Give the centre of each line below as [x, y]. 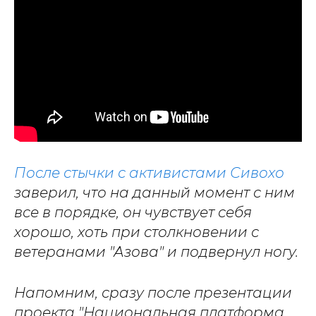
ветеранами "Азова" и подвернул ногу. [156, 252]
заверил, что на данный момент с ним [154, 193]
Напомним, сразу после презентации [153, 293]
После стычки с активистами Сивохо [149, 173]
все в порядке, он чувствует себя [133, 213]
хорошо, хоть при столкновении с [136, 232]
